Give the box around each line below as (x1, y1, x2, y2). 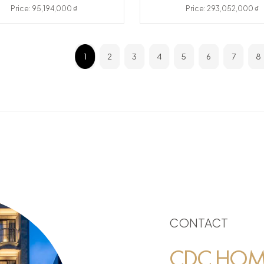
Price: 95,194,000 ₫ (11, 4, 78, 14)
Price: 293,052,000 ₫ (186, 4, 260, 14)
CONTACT (169, 215, 228, 230)
